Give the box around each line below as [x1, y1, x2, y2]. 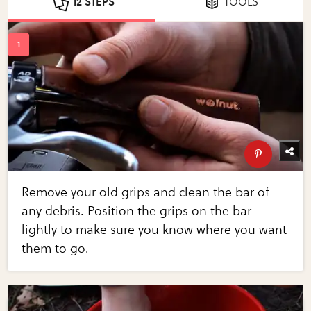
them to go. [22, 241, 90, 257]
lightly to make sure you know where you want [22, 222, 287, 238]
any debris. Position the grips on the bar [22, 203, 252, 219]
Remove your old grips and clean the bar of [22, 185, 270, 201]
